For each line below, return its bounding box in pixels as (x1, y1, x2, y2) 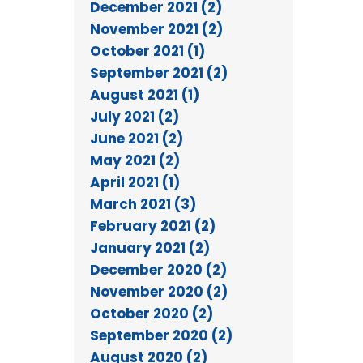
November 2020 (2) (90, 281, 228, 301)
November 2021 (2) (90, 19, 223, 39)
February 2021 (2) (90, 216, 216, 236)
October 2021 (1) (90, 41, 205, 61)
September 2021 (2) (90, 62, 228, 83)
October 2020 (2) (90, 303, 213, 323)
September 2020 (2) (90, 325, 233, 345)
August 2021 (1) (90, 84, 199, 105)
